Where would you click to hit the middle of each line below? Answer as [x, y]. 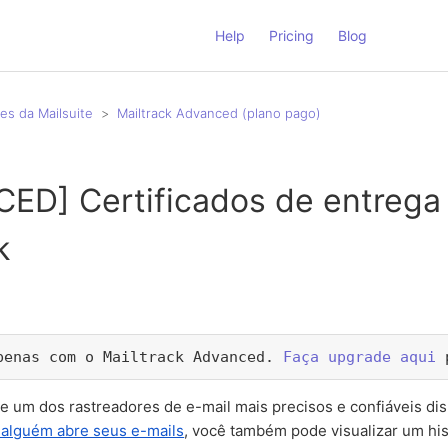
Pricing [292, 35]
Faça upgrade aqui [360, 357]
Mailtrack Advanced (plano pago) [219, 112]
